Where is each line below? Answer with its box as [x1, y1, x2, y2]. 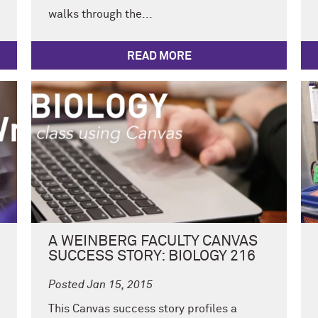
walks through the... [48, 9, 153, 21]
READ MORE [126, 50, 192, 62]
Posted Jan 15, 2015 [48, 279, 153, 291]
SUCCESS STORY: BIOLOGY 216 [48, 249, 256, 265]
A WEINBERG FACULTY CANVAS [48, 234, 258, 250]
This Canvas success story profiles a [48, 302, 237, 314]
